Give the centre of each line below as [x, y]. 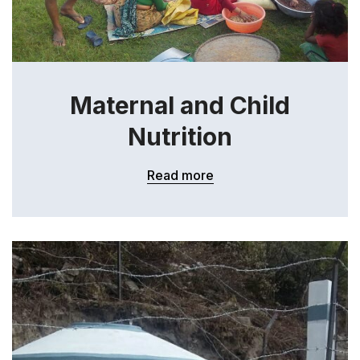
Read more [180, 175]
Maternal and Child [180, 105]
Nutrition [180, 137]
